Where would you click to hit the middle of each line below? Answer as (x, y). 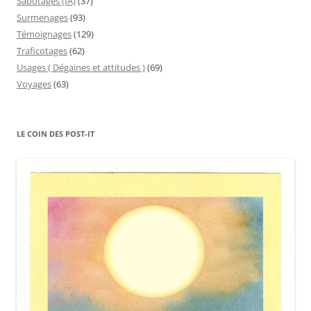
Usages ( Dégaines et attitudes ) (81, 68)
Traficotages (42, 51)
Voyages (34, 84)
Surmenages (42, 18)
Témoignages (44, 34)
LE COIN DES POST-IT (56, 134)
